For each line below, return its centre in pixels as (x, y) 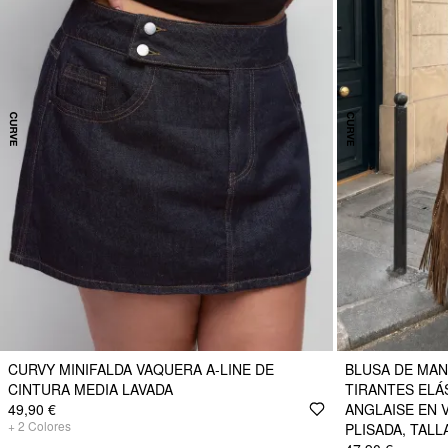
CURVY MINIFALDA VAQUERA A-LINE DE (141, 369)
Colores (49, 426)
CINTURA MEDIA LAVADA (90, 389)
